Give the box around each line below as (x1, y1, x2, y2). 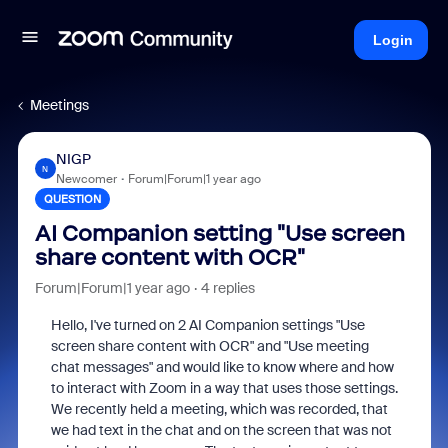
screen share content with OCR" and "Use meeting (50, 337, 369, 355)
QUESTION (43, 192, 101, 206)
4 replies (200, 279, 255, 297)
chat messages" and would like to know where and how (50, 358, 394, 376)
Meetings (30, 96, 89, 114)
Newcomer (55, 171, 117, 187)
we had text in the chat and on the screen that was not (50, 421, 392, 439)
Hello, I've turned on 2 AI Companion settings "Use (50, 316, 365, 334)
